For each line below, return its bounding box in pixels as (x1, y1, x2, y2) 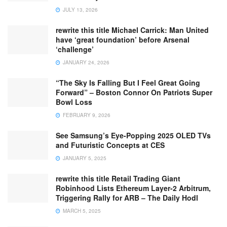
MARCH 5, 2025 (61, 207, 101, 214)
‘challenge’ (56, 44, 94, 54)
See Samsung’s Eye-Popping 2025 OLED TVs (56, 130, 211, 140)
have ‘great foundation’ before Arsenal (56, 34, 190, 45)
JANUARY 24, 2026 (61, 59, 109, 66)
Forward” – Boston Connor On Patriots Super (56, 87, 212, 97)
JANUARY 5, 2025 (61, 155, 106, 162)
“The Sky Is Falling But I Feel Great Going (56, 78, 200, 88)
